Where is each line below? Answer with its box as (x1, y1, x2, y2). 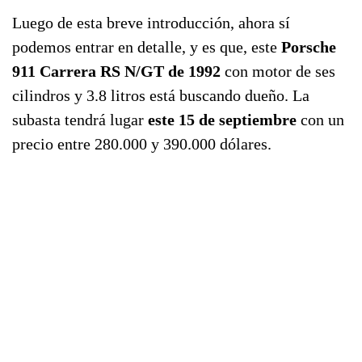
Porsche (281, 38, 336, 57)
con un (297, 111, 344, 129)
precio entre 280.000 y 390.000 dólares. (12, 135, 271, 154)
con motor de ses (221, 62, 335, 81)
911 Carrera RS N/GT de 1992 (12, 62, 221, 81)
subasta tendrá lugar (12, 111, 148, 129)
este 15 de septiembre (148, 111, 297, 129)
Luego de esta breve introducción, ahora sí (12, 14, 290, 32)
